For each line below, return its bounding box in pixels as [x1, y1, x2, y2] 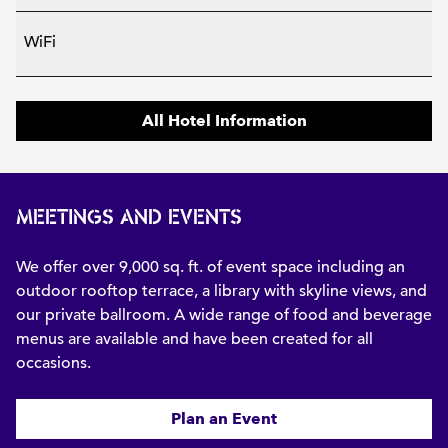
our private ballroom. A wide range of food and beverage [16, 305, 432, 325]
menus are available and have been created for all [16, 329, 373, 349]
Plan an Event [171, 409, 277, 428]
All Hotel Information [141, 111, 307, 130]
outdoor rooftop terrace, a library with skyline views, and [16, 281, 427, 301]
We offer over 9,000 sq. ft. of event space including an [16, 257, 405, 277]
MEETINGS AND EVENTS [16, 204, 242, 231]
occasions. [16, 353, 91, 373]
